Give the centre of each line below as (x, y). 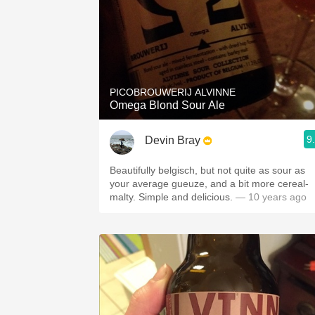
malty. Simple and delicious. (186, 197)
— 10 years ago (270, 197)
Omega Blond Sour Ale (167, 105)
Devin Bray (173, 140)
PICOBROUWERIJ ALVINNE (173, 92)
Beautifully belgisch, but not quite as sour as (207, 170)
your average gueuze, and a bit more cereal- (209, 184)
